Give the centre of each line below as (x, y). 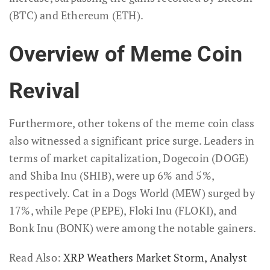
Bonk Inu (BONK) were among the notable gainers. (133, 228)
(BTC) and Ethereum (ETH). (76, 15)
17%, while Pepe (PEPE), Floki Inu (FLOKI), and (123, 210)
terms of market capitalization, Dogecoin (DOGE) (129, 158)
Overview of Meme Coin (126, 54)
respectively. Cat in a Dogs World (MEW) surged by (132, 193)
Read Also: (36, 257)
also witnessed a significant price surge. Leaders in (132, 140)
